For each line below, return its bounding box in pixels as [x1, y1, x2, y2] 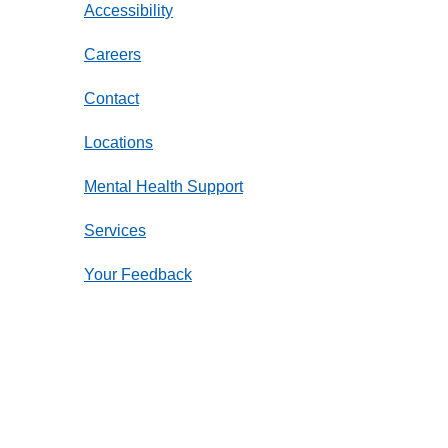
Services [84, 222, 146, 240]
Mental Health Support [84, 178, 243, 196]
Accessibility [84, 2, 173, 20]
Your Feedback [84, 266, 192, 284]
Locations [84, 134, 153, 152]
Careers [84, 46, 141, 64]
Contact [84, 90, 139, 108]
